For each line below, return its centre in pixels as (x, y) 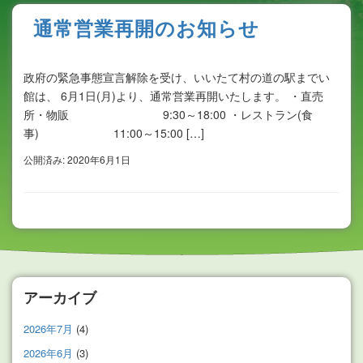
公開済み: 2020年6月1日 (77, 160)
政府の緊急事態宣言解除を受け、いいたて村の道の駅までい (177, 77)
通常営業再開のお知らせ (146, 27)
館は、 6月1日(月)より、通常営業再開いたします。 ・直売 (173, 95)
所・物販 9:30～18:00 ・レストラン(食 (168, 114)
